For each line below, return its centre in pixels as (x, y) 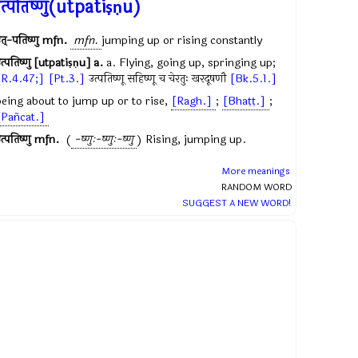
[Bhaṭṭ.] (244, 101)
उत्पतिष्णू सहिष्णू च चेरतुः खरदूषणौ (157, 79)
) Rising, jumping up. (191, 139)
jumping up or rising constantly (182, 40)
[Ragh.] (192, 101)
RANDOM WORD (257, 187)
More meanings (256, 171)
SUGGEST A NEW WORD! (237, 203)
